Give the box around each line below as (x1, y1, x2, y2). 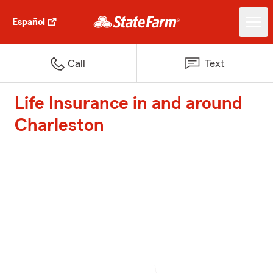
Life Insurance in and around (15, 94, 243, 113)
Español (12, 17, 45, 27)
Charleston (15, 116, 104, 135)
